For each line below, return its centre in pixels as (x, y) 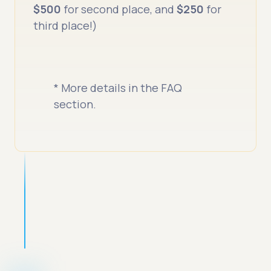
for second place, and (119, 9)
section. (75, 104)
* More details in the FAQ (118, 88)
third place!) (66, 26)
